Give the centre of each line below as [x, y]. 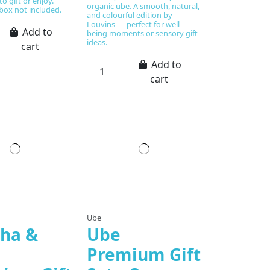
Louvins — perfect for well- [135, 24]
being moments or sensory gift [143, 33]
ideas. [97, 42]
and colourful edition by [130, 15]
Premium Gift [144, 254]
